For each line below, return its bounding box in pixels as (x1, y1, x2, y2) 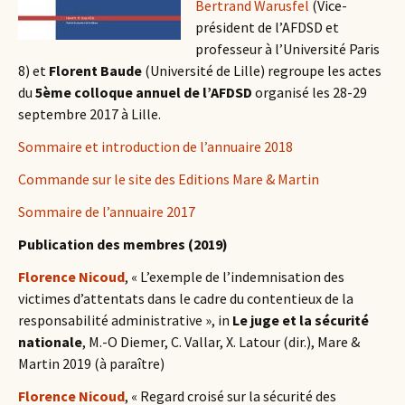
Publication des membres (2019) (18, 235, 228, 253)
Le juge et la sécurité (232, 311, 369, 329)
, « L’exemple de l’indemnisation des (125, 268, 344, 286)
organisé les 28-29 (252, 83, 367, 101)
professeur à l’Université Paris (195, 40, 380, 58)
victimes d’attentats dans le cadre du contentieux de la (18, 289, 353, 307)
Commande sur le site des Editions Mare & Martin (18, 170, 319, 188)
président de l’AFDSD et (195, 18, 339, 36)
